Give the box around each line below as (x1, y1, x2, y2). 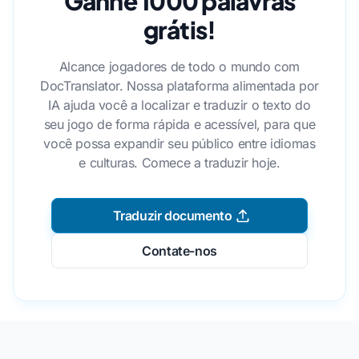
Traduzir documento (112, 208, 232, 224)
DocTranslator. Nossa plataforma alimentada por (40, 78, 319, 95)
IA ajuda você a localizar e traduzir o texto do (48, 97, 311, 114)
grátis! (143, 14, 216, 46)
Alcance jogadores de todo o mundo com (58, 58, 301, 75)
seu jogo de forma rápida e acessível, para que (43, 116, 316, 133)
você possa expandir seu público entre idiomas (43, 135, 316, 152)
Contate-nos (142, 243, 217, 260)
